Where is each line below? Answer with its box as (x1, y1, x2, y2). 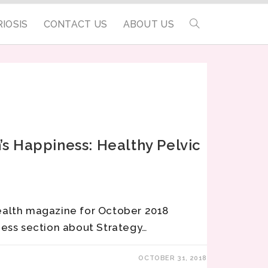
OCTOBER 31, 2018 (138, 254, 207, 262)
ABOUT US (123, 19, 174, 30)
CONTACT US (43, 19, 108, 30)
